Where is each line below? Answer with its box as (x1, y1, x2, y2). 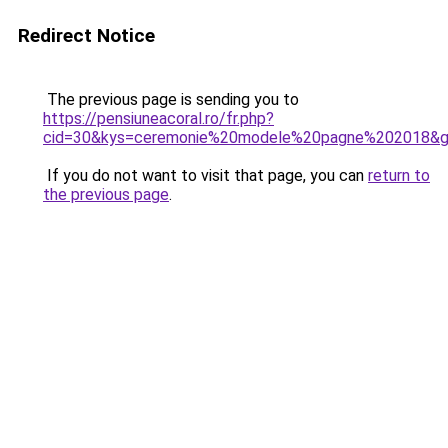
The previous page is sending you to (43, 90, 299, 109)
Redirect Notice (18, 24, 155, 47)
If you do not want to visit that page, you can (43, 166, 368, 185)
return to (368, 166, 430, 185)
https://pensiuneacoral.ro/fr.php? (43, 109, 274, 128)
